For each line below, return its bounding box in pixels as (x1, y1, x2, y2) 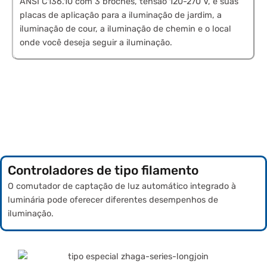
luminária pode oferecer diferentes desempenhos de (8, 195, 218, 206)
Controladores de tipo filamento (8, 163, 198, 178)
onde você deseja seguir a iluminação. (20, 38, 172, 48)
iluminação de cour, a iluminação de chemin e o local (20, 24, 231, 35)
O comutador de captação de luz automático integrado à (8, 181, 236, 192)
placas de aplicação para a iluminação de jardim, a (20, 10, 222, 21)
